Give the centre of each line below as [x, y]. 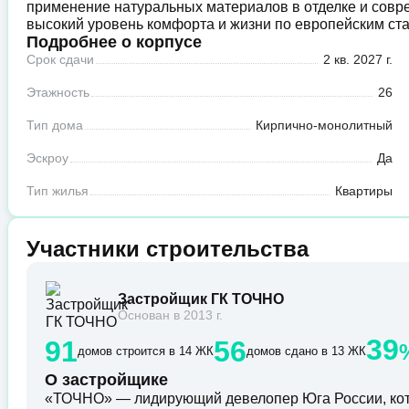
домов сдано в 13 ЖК [306, 351]
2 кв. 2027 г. [357, 60]
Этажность [58, 93]
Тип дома [55, 126]
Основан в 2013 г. [170, 315]
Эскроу [47, 158]
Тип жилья [58, 191]
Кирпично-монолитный [324, 126]
